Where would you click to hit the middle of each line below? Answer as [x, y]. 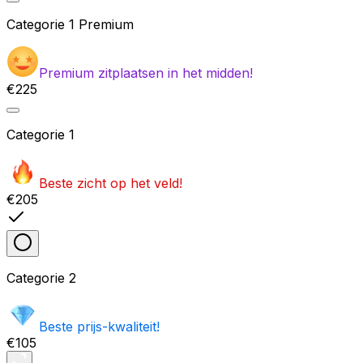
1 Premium [101, 25]
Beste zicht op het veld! [111, 184]
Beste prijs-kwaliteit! [99, 327]
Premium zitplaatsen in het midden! [146, 73]
